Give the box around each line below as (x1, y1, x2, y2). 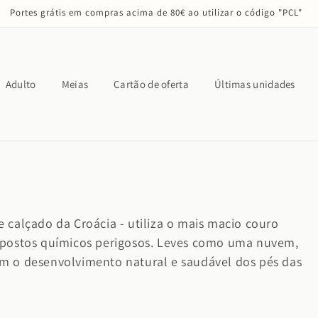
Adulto (5, 77, 36, 91)
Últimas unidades (214, 77, 295, 91)
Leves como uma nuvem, (153, 234, 299, 251)
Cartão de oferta (114, 77, 189, 91)
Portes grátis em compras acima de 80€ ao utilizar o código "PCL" (10, 6, 302, 18)
